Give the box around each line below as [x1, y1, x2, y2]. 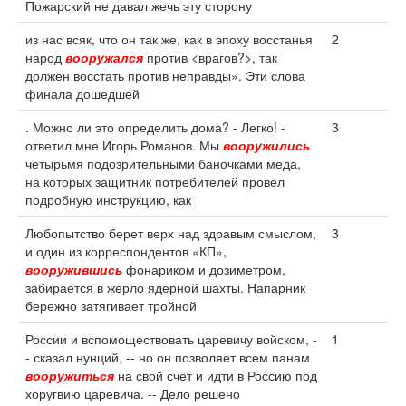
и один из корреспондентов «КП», [25, 242, 227, 260]
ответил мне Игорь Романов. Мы [25, 136, 223, 154]
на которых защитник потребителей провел [25, 172, 285, 190]
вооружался [65, 48, 143, 66]
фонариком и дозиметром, [122, 260, 285, 278]
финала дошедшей [25, 84, 140, 102]
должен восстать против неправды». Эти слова [25, 66, 305, 84]
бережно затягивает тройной [25, 296, 197, 314]
